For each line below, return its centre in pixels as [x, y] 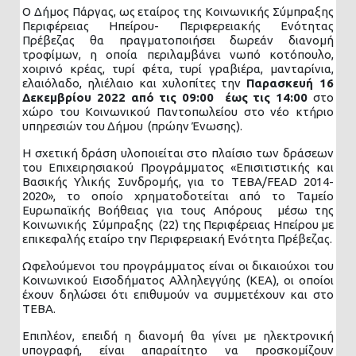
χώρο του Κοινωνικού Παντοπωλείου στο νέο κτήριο [178, 112]
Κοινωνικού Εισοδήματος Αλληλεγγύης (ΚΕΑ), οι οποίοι [178, 281]
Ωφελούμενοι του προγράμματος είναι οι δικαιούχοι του [178, 266]
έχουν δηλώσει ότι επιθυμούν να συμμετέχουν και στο [178, 295]
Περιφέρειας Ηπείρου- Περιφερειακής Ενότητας [178, 26]
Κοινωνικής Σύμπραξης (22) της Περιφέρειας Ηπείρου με [178, 225]
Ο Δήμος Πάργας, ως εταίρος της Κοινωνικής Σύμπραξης [178, 12]
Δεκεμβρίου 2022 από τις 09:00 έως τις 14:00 [168, 98]
